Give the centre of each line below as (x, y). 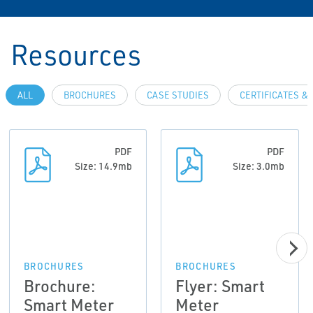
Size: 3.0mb (258, 166)
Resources (76, 54)
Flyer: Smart (220, 286)
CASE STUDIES (178, 95)
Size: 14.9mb (104, 166)
